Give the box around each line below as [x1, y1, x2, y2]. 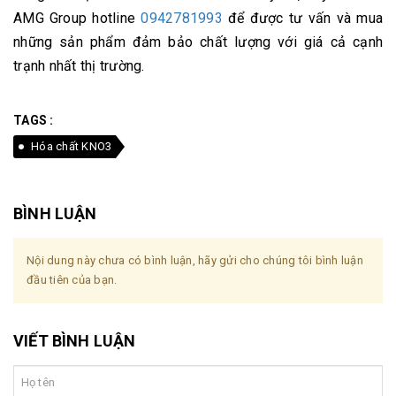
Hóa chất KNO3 [31, 139, 112, 153]
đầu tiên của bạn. [27, 272, 118, 286]
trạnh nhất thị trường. [13, 57, 148, 74]
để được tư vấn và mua [222, 9, 384, 27]
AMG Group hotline [13, 9, 141, 27]
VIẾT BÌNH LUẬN [13, 331, 136, 350]
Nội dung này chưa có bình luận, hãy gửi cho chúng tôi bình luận [27, 253, 363, 267]
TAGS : [13, 112, 54, 127]
